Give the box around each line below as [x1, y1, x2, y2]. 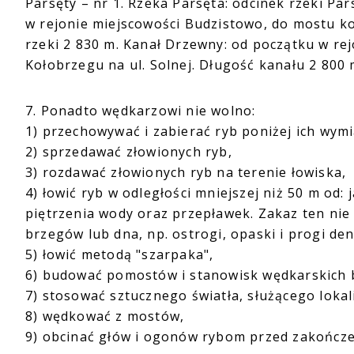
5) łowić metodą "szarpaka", [25, 246, 214, 263]
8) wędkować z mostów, [25, 307, 185, 325]
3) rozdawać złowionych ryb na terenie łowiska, [25, 164, 347, 181]
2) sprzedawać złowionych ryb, [25, 143, 232, 160]
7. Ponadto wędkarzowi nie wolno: [25, 102, 256, 119]
